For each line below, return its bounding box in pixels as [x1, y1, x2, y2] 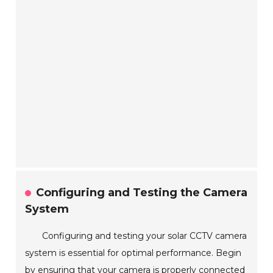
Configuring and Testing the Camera [36, 186, 248, 200]
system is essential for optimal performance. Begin [25, 247, 242, 259]
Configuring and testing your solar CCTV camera [42, 230, 247, 242]
